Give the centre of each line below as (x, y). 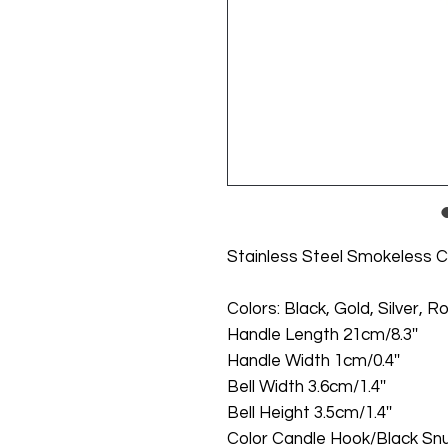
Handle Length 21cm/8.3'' (322, 334)
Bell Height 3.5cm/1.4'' (309, 412)
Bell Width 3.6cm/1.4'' (306, 386)
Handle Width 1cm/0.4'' (313, 360)
